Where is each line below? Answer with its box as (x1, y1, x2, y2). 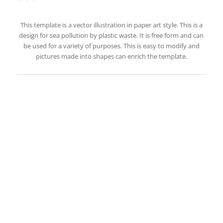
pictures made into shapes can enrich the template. (35, 52, 187, 61)
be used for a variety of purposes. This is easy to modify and (23, 41, 200, 51)
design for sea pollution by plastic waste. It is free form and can (19, 31, 204, 40)
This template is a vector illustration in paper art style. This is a (20, 20, 203, 30)
